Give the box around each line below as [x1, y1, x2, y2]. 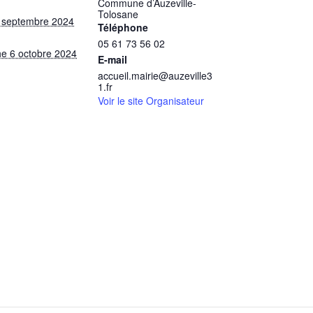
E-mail [98, 52, 127, 66]
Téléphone [98, 20, 148, 34]
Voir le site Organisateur [98, 94, 204, 108]
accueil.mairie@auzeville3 [98, 68, 212, 82]
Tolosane [98, 7, 138, 21]
